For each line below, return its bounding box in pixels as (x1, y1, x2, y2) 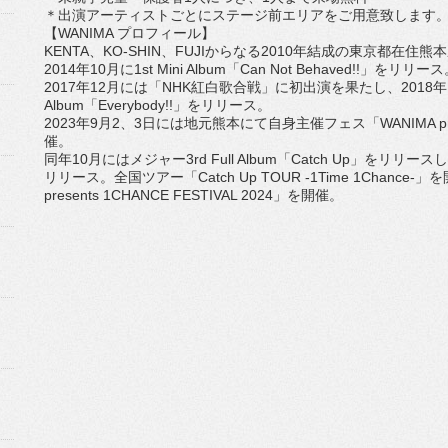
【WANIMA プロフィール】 (44, 25, 215, 41)
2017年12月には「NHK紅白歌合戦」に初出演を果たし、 (44, 79, 401, 95)
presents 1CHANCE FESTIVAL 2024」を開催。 (44, 187, 343, 203)
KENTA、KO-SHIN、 (44, 43, 175, 59)
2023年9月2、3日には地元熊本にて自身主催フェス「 (44, 115, 380, 131)
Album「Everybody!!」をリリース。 (44, 97, 271, 113)
